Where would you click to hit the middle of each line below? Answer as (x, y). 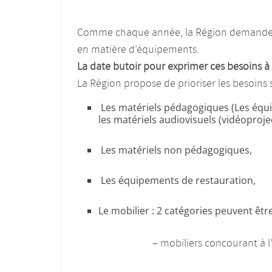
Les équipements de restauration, (177, 181)
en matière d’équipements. (138, 50)
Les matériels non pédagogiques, (175, 150)
